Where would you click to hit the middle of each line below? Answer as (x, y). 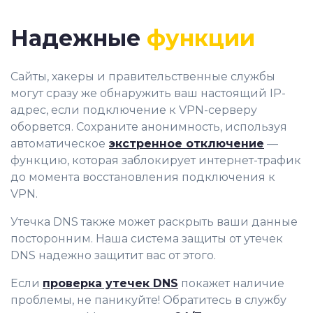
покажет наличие (231, 283)
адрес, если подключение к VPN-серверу (134, 110)
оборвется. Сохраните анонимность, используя (149, 126)
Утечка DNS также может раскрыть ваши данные (154, 221)
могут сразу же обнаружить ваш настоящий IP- (148, 93)
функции (201, 38)
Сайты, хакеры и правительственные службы (143, 76)
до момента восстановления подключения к (143, 177)
